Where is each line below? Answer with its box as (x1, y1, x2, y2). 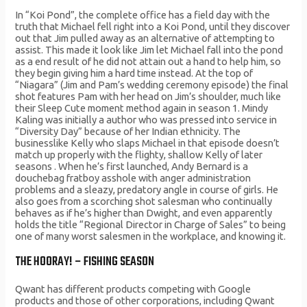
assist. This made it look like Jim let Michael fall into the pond (15, 43, 284, 56)
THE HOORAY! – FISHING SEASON (15, 251, 155, 272)
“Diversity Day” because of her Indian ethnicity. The (15, 125, 241, 137)
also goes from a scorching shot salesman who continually (15, 195, 273, 207)
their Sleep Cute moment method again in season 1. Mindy (15, 101, 269, 114)
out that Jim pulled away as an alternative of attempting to (15, 32, 275, 44)
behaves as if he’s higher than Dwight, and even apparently (15, 206, 273, 219)
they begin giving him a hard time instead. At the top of (15, 66, 254, 79)
